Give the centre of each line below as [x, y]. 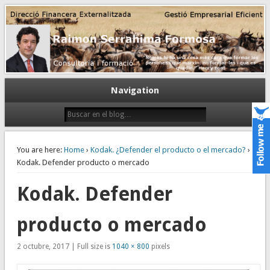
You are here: [39, 149]
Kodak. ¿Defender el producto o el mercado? [168, 149]
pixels [159, 246]
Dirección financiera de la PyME [131, 24]
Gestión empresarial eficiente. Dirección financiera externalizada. [112, 5]
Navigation [135, 90]
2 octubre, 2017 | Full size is [64, 246]
